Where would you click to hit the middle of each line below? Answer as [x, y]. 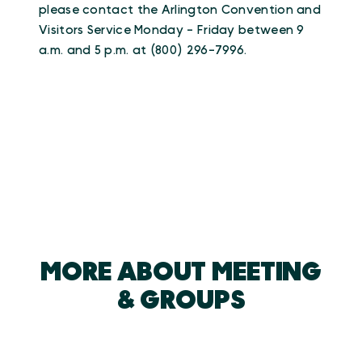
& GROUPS [181, 300]
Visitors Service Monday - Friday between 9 [172, 30]
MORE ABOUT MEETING [181, 272]
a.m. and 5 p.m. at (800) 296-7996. [143, 50]
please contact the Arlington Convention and [180, 10]
